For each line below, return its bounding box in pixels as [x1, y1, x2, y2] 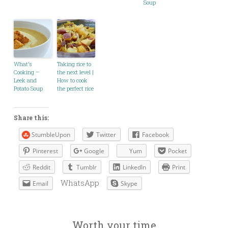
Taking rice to [57, 60, 91, 68]
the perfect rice [57, 84, 94, 92]
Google [84, 146, 104, 155]
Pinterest [33, 146, 58, 155]
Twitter [96, 130, 116, 139]
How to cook [57, 76, 88, 84]
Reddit [33, 162, 50, 172]
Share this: [14, 113, 49, 122]
